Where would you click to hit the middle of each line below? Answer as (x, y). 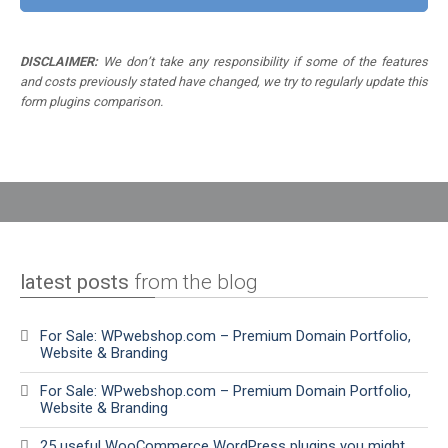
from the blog (193, 282)
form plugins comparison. (91, 101)
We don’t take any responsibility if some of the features (263, 61)
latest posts (74, 282)
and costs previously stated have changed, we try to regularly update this (224, 81)
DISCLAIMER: (59, 61)
